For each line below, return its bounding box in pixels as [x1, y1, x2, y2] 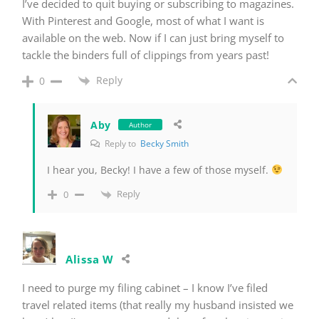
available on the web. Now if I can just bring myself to [22, 30, 284, 45]
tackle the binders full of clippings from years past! [22, 47, 269, 62]
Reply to [103, 137, 140, 150]
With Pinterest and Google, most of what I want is [22, 13, 264, 28]
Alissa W [66, 251, 114, 266]
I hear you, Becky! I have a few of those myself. [47, 163, 271, 177]
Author [129, 120, 152, 130]
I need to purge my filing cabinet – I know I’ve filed [22, 280, 268, 295]
